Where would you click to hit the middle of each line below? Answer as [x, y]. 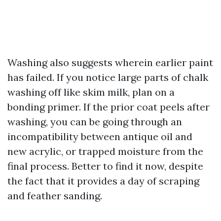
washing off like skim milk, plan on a [91, 92]
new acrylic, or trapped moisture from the [105, 151]
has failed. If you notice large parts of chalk [108, 77]
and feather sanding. [55, 196]
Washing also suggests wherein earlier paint [110, 62]
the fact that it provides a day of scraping [103, 181]
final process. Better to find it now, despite [105, 166]
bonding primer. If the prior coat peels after [109, 107]
